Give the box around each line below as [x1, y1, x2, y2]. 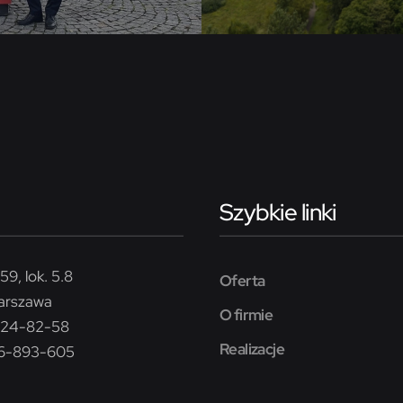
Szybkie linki [219, 196, 336, 228]
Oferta [219, 270, 265, 291]
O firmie [219, 304, 273, 325]
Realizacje [219, 338, 284, 359]
